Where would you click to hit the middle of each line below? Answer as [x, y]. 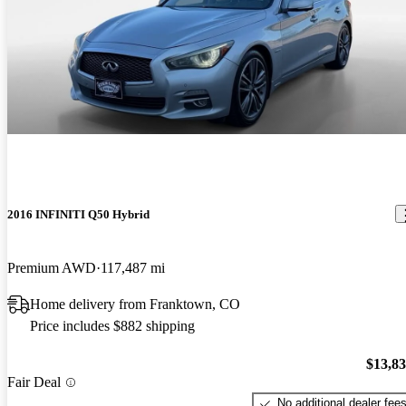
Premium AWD [52, 267]
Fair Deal [34, 382]
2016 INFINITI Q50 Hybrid [78, 214]
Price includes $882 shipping [112, 325]
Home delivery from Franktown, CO [135, 304]
